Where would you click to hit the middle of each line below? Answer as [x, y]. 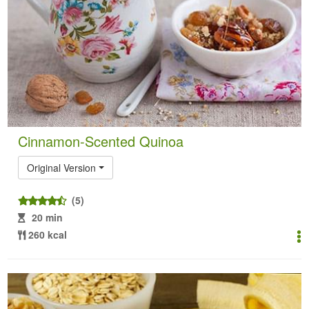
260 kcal [48, 234]
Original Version [62, 167]
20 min [48, 217]
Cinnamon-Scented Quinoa [101, 141]
